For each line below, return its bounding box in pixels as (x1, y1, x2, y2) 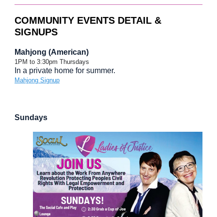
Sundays (15, 113, 47, 122)
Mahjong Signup (15, 77, 60, 84)
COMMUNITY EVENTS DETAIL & (15, 15, 161, 26)
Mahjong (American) (15, 48, 89, 56)
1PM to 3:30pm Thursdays (15, 58, 89, 65)
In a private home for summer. (15, 66, 115, 75)
